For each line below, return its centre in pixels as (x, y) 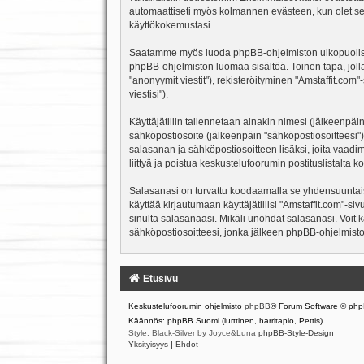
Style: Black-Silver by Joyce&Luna (193, 333)
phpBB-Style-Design (296, 333)
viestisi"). (148, 95)
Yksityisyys (148, 344)
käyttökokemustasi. (171, 26)
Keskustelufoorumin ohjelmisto (186, 306)
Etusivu (160, 279)
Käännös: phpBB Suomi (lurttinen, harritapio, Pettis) (225, 321)
